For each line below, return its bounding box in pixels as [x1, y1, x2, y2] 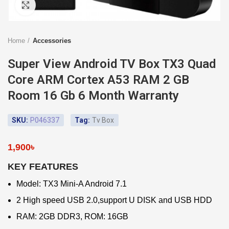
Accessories [33, 37, 71, 44]
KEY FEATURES [8, 162, 78, 172]
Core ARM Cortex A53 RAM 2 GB [8, 73, 189, 87]
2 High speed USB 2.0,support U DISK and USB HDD [16, 196, 212, 204]
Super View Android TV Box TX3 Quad [8, 57, 216, 71]
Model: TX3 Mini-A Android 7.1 [16, 179, 127, 188]
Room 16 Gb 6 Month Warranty [8, 88, 179, 103]
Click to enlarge [36, 1, 85, 9]
